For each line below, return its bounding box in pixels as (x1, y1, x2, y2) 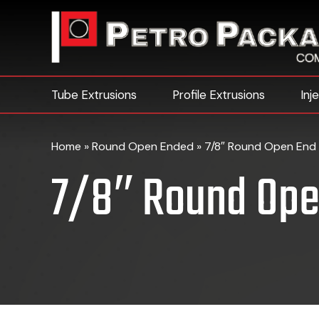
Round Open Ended (92, 139, 194, 154)
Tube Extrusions (51, 87, 137, 103)
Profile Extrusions (172, 87, 265, 103)
